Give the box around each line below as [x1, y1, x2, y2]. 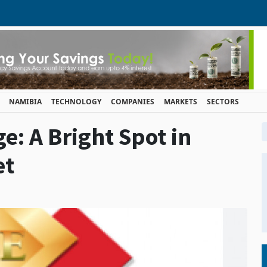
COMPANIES [111, 97, 154, 107]
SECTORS [207, 97, 239, 107]
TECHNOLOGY [51, 97, 101, 107]
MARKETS [164, 97, 197, 107]
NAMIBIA [9, 97, 42, 107]
